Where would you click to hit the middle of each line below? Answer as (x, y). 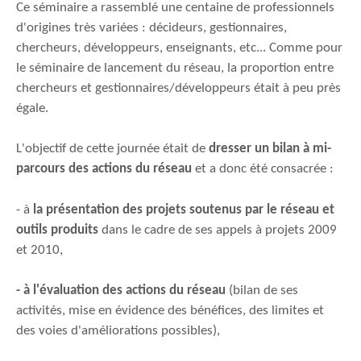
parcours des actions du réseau (104, 169)
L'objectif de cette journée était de (111, 149)
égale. (32, 109)
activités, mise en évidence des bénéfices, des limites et (170, 311)
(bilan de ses (262, 291)
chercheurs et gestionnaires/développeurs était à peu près (178, 89)
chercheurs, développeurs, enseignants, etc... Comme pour (179, 48)
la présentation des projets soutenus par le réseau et (182, 210)
